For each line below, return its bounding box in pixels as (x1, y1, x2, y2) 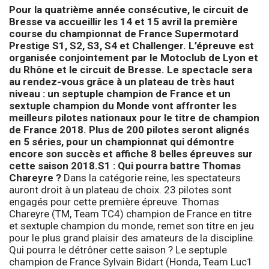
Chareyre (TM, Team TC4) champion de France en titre (9, 207, 252, 220)
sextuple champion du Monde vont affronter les (9, 99, 237, 112)
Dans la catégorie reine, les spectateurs (61, 171, 241, 184)
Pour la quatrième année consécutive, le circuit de (9, 3, 249, 16)
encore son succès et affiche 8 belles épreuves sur (9, 147, 253, 160)
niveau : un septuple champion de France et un (9, 87, 231, 100)
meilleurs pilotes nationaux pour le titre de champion (9, 111, 259, 124)
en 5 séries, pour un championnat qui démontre (9, 135, 234, 148)
